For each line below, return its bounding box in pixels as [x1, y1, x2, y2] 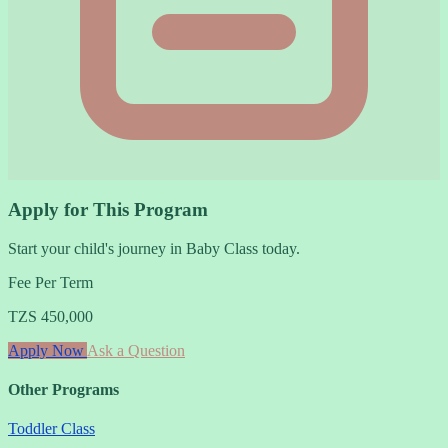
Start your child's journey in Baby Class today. [8, 239, 300, 257]
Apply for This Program [8, 198, 208, 220]
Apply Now [8, 341, 87, 359]
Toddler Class [8, 420, 95, 438]
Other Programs [8, 380, 119, 398]
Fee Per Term [8, 273, 93, 291]
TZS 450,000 [8, 307, 93, 325]
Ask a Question [87, 341, 185, 359]
